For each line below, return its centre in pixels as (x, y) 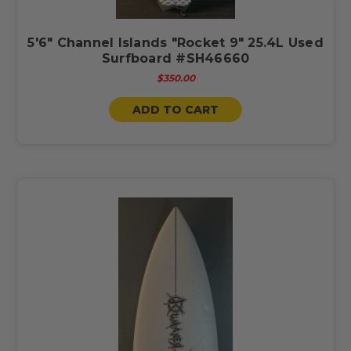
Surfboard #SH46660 (175, 58)
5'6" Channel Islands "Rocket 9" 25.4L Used (175, 42)
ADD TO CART (175, 109)
